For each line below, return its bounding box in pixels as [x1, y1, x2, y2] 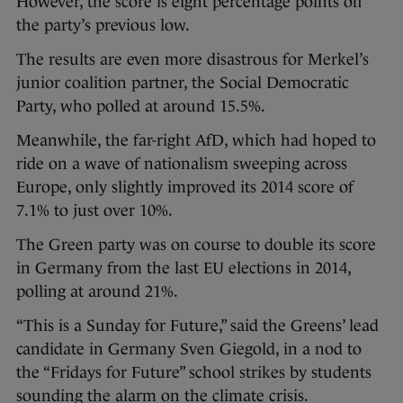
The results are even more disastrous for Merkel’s [16, 49, 369, 68]
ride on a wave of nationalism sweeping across [16, 154, 347, 173]
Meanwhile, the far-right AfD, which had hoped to [16, 130, 376, 149]
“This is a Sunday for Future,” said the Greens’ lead [16, 316, 379, 335]
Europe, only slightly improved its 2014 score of [16, 177, 354, 196]
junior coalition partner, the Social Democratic [16, 73, 349, 92]
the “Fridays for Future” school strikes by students [16, 363, 372, 381]
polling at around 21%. [16, 282, 178, 300]
